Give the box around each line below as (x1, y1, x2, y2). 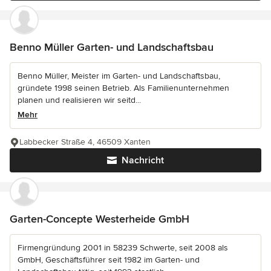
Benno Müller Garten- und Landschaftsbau (10, 40, 214, 54)
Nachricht (122, 154, 164, 166)
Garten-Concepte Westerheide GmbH (10, 212, 189, 226)
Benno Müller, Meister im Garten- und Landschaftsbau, (18, 70, 220, 81)
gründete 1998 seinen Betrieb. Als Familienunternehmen (18, 82, 229, 93)
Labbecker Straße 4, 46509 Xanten (19, 136, 151, 147)
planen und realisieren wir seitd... (18, 94, 141, 105)
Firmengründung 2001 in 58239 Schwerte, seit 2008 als (18, 242, 228, 253)
